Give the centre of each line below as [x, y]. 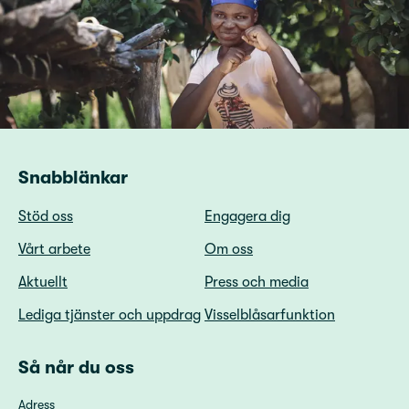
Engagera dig [247, 216]
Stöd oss [46, 216]
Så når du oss [76, 367]
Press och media [257, 282]
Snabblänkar [73, 177]
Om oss [229, 249]
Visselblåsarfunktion [270, 315]
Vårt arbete [54, 249]
